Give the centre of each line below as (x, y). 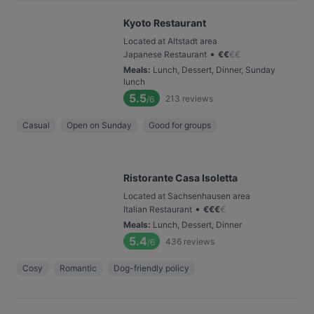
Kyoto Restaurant (165, 23)
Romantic (78, 268)
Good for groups (180, 125)
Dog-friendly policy (151, 268)
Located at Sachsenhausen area (187, 196)
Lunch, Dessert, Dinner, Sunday (214, 70)
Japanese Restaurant (165, 54)
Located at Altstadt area (170, 41)
